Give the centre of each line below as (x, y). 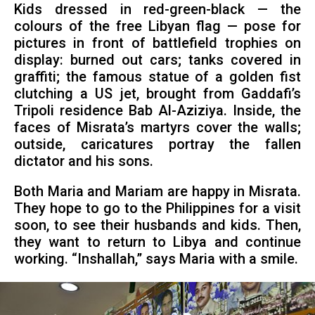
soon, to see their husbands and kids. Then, (157, 226)
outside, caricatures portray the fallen (157, 144)
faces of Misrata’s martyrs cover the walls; (157, 127)
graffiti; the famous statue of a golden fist (157, 77)
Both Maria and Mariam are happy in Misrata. (157, 192)
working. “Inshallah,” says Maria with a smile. (156, 259)
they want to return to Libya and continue (157, 243)
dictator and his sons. (83, 161)
